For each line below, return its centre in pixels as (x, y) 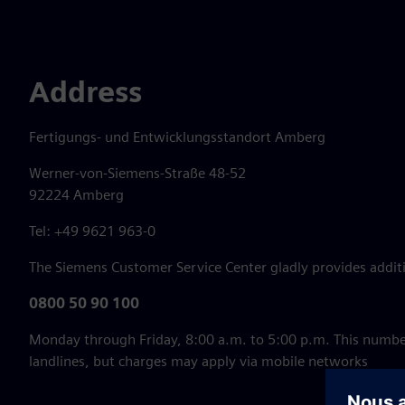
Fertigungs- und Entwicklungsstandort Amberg (177, 137)
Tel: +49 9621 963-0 (92, 231)
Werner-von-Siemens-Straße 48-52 (137, 173)
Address (85, 92)
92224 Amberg (76, 195)
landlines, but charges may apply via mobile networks (198, 361)
